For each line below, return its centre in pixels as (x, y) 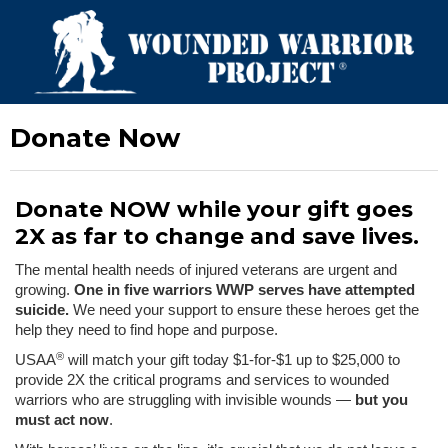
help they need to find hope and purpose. (146, 330)
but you (381, 400)
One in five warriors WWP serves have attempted (244, 290)
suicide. (42, 310)
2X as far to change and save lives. (217, 237)
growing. (44, 290)
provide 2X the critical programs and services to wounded (202, 380)
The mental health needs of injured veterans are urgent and (206, 270)
